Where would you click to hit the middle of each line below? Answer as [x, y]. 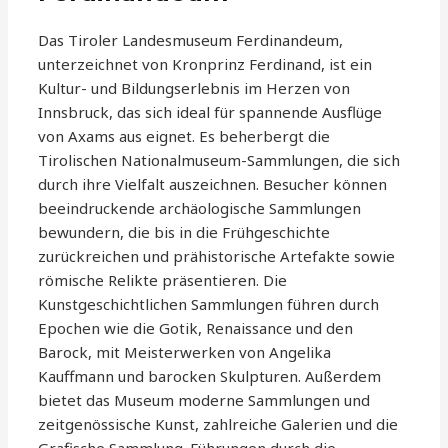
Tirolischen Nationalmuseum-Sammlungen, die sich [219, 160]
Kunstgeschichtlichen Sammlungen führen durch [209, 304]
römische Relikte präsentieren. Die [163, 280]
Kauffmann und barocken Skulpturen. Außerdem [210, 376]
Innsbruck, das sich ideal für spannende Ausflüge [210, 112]
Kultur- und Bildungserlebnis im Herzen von [194, 88]
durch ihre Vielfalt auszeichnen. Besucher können [213, 184]
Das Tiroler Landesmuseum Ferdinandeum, [191, 40]
